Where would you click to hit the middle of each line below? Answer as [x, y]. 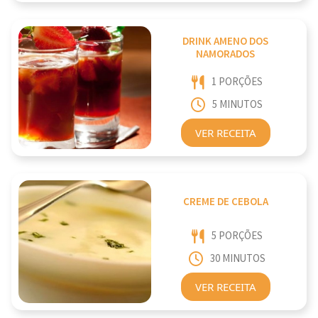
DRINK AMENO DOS [226, 42]
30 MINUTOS [237, 259]
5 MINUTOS [238, 105]
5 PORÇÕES [237, 236]
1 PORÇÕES [237, 82]
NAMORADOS [226, 55]
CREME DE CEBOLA [225, 202]
